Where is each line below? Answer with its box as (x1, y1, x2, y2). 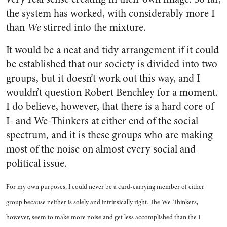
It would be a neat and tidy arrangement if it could (6, 43, 219, 57)
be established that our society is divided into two (6, 57, 217, 71)
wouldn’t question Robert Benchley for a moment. (6, 85, 218, 100)
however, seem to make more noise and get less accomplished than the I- (6, 213, 203, 222)
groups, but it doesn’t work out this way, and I (6, 71, 200, 86)
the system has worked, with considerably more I (6, 6, 215, 21)
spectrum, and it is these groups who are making (6, 128, 213, 142)
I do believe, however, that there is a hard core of (6, 99, 214, 114)
